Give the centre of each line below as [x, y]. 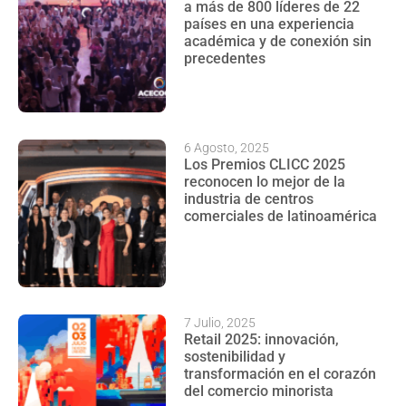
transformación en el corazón [280, 374]
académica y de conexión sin [278, 41]
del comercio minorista [259, 391]
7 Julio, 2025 [220, 323]
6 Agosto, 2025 [227, 147]
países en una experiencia [270, 24]
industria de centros [249, 198]
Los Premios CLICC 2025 [265, 164]
